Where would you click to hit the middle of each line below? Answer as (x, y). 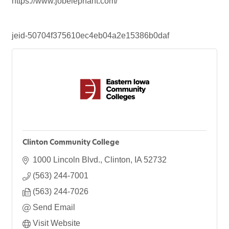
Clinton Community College (71, 143)
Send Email (54, 208)
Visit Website (56, 223)
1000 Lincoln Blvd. (66, 160)
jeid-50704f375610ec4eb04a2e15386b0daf (90, 36)
